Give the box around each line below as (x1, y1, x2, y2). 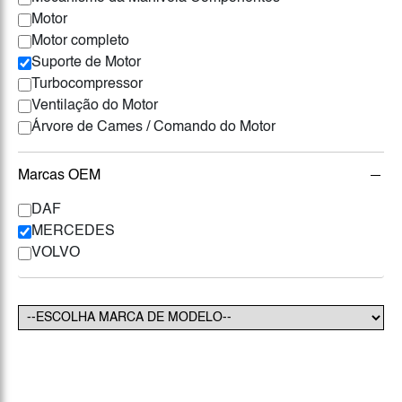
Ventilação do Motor (31, 99, 158, 113)
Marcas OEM (18, 168, 100, 183)
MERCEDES (31, 224, 115, 239)
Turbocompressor (31, 77, 143, 92)
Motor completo (31, 34, 129, 48)
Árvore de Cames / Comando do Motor (31, 120, 275, 135)
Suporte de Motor (31, 56, 141, 70)
